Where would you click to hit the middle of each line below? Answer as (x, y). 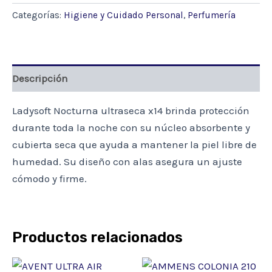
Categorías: (38, 15)
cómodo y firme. (49, 179)
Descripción (40, 78)
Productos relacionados (97, 238)
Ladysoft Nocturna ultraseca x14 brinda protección (131, 111)
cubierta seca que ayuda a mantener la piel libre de (134, 145)
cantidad (29, 46)
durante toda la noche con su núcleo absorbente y (131, 128)
